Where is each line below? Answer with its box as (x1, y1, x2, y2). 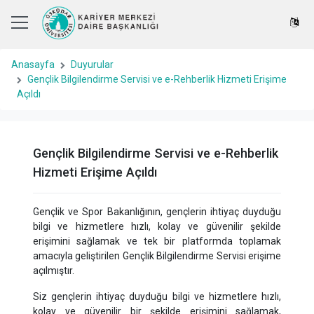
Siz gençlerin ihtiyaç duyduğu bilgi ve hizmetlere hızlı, (33, 291, 281, 302)
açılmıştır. (33, 265, 74, 276)
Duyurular (71, 59, 114, 70)
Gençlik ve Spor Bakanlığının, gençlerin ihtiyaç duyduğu (33, 206, 281, 217)
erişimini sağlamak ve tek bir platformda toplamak (33, 235, 281, 247)
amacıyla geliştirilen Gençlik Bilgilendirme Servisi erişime (33, 250, 281, 261)
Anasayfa (11, 59, 55, 70)
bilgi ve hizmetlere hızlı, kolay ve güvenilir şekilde (33, 221, 281, 232)
